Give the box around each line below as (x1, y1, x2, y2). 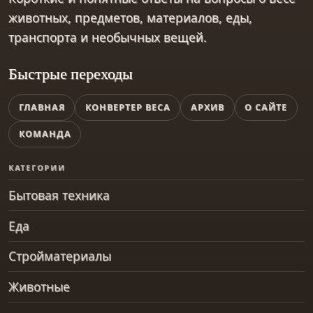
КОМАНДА (18, 128, 71, 140)
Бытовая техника (8, 186, 110, 203)
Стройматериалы (8, 247, 111, 265)
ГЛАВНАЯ (18, 101, 65, 114)
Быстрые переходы (8, 63, 133, 84)
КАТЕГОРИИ (8, 162, 66, 173)
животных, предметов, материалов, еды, (8, 9, 252, 27)
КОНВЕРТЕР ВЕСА (85, 101, 170, 114)
